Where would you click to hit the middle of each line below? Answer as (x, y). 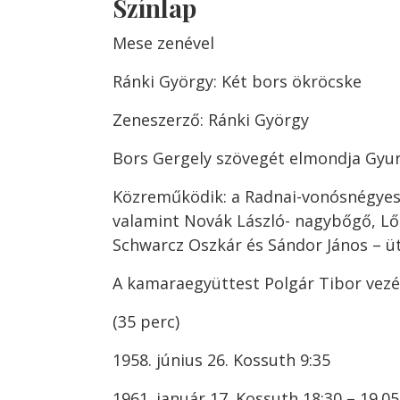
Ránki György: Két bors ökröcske (237, 81)
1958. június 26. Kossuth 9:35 (221, 360)
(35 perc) (146, 321)
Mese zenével (163, 43)
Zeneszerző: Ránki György (211, 120)
